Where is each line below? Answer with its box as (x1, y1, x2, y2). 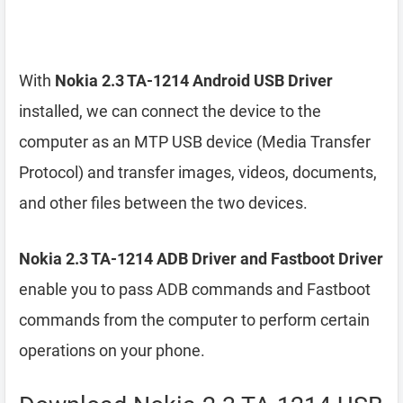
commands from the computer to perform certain (19, 310, 370, 329)
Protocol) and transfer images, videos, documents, (19, 163, 377, 182)
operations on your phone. (19, 341, 205, 360)
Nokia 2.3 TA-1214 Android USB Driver (55, 71, 333, 90)
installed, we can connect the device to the (19, 102, 321, 121)
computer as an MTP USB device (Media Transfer (19, 132, 371, 151)
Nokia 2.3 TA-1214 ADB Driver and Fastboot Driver (19, 249, 383, 268)
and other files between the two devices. (19, 193, 308, 212)
